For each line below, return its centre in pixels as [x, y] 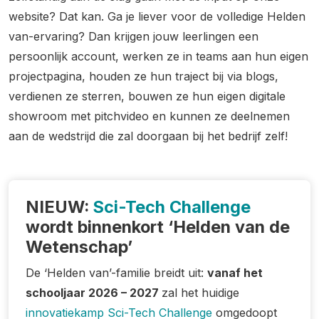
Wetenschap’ [79, 247]
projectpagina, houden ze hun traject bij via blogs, [143, 76]
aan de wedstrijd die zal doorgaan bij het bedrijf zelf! [148, 136]
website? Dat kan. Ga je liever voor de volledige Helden [157, 16]
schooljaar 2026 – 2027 [94, 293]
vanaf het [235, 273]
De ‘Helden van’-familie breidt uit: [116, 273]
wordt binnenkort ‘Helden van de [158, 227]
